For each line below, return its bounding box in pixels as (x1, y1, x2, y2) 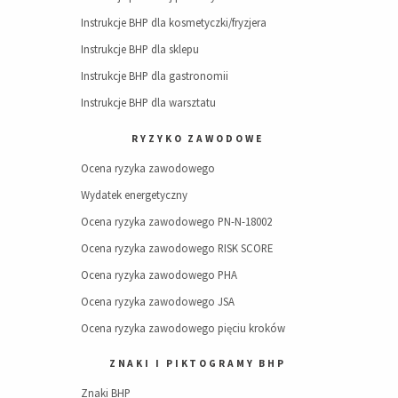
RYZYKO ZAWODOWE (131, 132, 264, 146)
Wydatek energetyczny (81, 187, 188, 202)
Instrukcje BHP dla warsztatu (81, 95, 217, 110)
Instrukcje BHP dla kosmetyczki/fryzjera (81, 15, 267, 30)
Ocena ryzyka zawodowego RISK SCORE (81, 240, 274, 255)
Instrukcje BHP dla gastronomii (81, 68, 229, 84)
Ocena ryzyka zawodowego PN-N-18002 (81, 213, 273, 228)
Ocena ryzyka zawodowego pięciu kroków (81, 320, 286, 335)
